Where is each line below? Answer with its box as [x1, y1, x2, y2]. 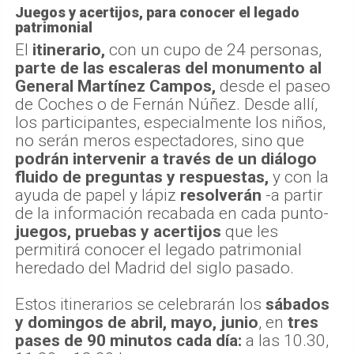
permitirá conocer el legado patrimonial [15, 240, 302, 260]
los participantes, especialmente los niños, [15, 113, 326, 133]
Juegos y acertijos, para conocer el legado [15, 4, 299, 21]
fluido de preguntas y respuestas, [15, 168, 269, 187]
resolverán [176, 186, 262, 205]
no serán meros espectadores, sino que [15, 131, 304, 151]
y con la [269, 168, 329, 187]
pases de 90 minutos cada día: [15, 331, 242, 351]
